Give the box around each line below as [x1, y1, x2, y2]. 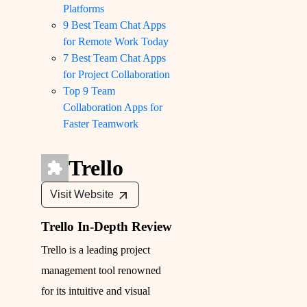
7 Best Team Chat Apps [63, 52, 166, 64]
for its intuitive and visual [41, 285, 150, 297]
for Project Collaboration [63, 69, 170, 81]
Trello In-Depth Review [41, 219, 172, 234]
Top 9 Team [63, 85, 115, 97]
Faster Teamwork [63, 118, 138, 130]
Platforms [63, 3, 104, 15]
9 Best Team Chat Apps [63, 19, 166, 32]
